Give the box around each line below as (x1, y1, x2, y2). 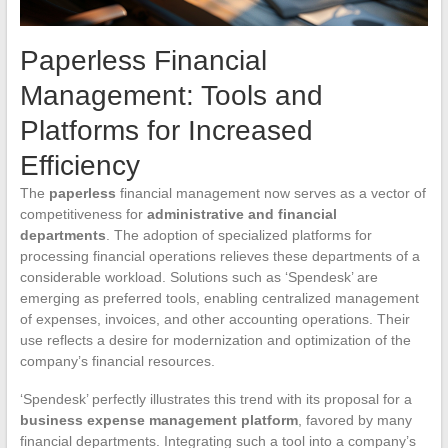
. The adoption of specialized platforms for (105, 226, 372, 243)
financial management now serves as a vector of (115, 184, 426, 201)
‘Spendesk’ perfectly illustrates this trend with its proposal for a (19, 390, 412, 407)
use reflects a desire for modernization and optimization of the (19, 331, 411, 348)
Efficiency (19, 149, 140, 181)
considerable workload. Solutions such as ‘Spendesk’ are (19, 268, 378, 285)
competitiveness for (19, 205, 147, 222)
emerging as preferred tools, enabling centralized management (19, 289, 419, 306)
